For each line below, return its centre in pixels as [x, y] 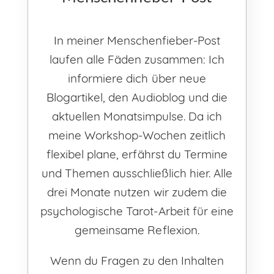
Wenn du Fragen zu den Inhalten [137, 260]
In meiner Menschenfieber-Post [137, 40]
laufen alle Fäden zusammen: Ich [137, 59]
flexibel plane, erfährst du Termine [137, 154]
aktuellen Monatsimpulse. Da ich [137, 116]
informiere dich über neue [137, 78]
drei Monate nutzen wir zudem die [137, 192]
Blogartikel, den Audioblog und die [137, 97]
